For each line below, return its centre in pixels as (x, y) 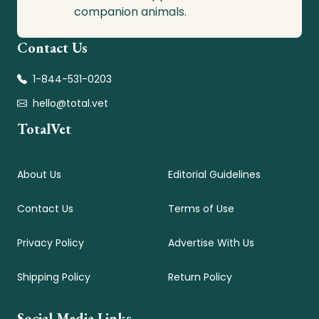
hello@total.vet (70, 104)
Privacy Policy (51, 243)
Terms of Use (201, 209)
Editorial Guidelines (214, 175)
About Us (39, 175)
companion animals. (130, 12)
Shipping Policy (54, 277)
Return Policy (200, 277)
